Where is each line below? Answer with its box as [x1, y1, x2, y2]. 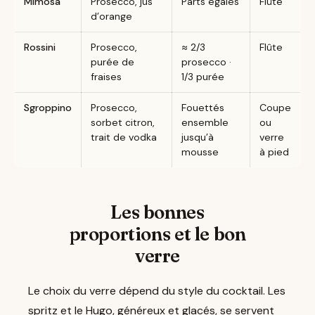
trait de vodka [90, 131, 157, 144]
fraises [90, 70, 122, 84]
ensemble [181, 116, 229, 129]
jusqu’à [181, 131, 214, 144]
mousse [181, 146, 219, 159]
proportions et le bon [69, 223, 246, 246]
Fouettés [181, 101, 224, 115]
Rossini [23, 41, 56, 54]
